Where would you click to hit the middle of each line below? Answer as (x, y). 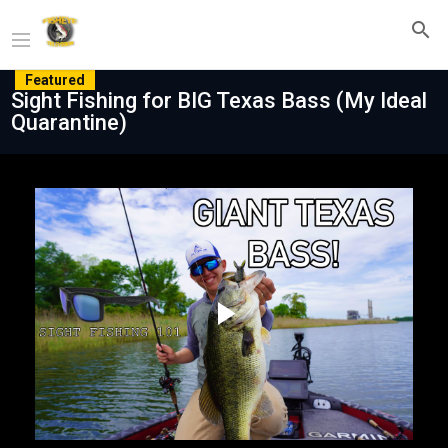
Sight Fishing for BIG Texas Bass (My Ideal (219, 100)
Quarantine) (69, 122)
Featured (55, 80)
